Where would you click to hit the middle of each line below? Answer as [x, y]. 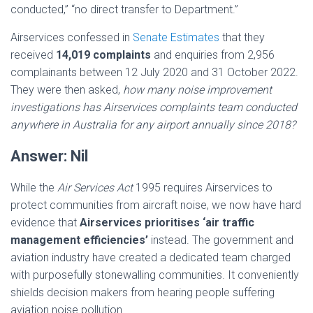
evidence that [45, 223]
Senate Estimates [176, 37]
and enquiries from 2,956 [213, 55]
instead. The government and [221, 240]
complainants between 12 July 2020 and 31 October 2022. [154, 72]
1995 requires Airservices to [203, 188]
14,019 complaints [103, 55]
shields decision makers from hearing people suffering [143, 292]
